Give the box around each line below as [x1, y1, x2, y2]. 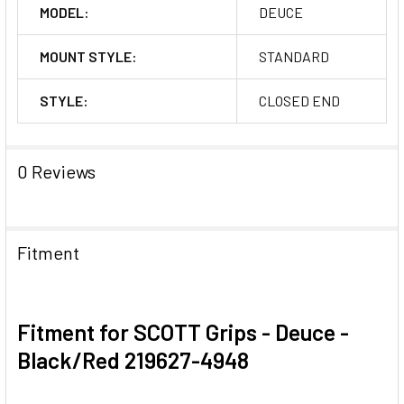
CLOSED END [259, 91, 340, 109]
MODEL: [40, 3, 89, 21]
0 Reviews [17, 160, 96, 182]
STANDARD [259, 47, 329, 65]
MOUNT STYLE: [40, 47, 137, 65]
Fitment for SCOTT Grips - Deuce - [17, 317, 349, 345]
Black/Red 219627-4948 [17, 345, 249, 373]
